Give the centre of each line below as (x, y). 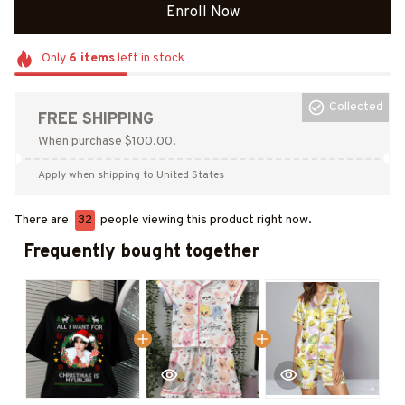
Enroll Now (202, 12)
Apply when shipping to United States (131, 175)
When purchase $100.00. (107, 141)
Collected (356, 108)
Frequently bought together (141, 252)
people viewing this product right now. (205, 220)
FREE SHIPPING (96, 119)
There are (43, 220)
